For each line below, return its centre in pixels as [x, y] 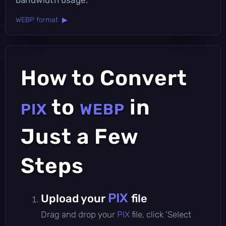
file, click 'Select [161, 214]
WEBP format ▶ [42, 20]
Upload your [74, 198]
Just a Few [79, 136]
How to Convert [104, 78]
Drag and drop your [79, 214]
